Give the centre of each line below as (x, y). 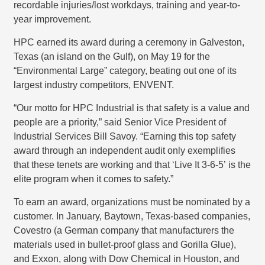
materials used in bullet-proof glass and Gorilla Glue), (125, 244)
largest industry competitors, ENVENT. (93, 84)
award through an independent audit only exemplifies (124, 150)
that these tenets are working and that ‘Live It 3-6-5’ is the (132, 164)
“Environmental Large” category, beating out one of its (125, 70)
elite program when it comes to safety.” (93, 178)
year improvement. (52, 19)
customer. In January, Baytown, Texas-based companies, (132, 216)
